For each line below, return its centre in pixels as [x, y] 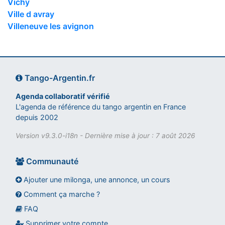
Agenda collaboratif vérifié [63, 96]
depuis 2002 [37, 117]
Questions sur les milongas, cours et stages [66, 219]
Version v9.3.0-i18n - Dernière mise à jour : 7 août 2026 [105, 135]
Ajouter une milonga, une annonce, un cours [96, 179]
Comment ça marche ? [61, 194]
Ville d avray [31, 14]
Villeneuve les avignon [51, 26]
